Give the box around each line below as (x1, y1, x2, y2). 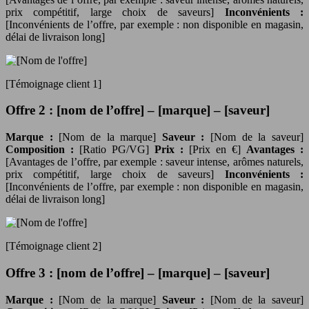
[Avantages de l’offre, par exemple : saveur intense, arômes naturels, (6, 156, 303, 168)
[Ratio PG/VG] (79, 143, 154, 156)
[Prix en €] (189, 143, 246, 156)
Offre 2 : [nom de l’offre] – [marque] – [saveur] (6, 103, 270, 118)
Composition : (6, 143, 79, 156)
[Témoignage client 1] (6, 77, 101, 90)
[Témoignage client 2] (6, 240, 101, 252)
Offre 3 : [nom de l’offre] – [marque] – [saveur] (6, 265, 270, 280)
